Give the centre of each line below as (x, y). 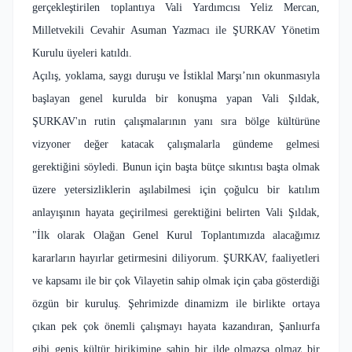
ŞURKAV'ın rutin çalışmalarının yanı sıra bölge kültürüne (176, 121)
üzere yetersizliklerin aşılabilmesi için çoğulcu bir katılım (176, 189)
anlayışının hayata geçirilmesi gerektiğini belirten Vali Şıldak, (176, 212)
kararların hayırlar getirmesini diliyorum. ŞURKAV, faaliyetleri (176, 258)
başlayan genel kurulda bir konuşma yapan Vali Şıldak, (176, 98)
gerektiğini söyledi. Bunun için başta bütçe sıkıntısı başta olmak (176, 167)
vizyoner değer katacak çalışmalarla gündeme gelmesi (176, 144)
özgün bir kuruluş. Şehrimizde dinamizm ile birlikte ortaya (176, 303)
